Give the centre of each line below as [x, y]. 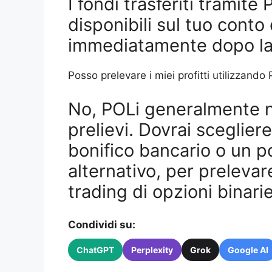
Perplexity [152, 250]
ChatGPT [95, 250]
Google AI [248, 250]
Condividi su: [102, 225]
